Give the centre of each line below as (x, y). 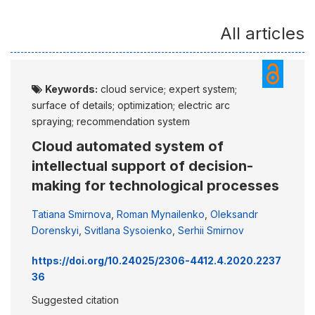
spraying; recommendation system (111, 121)
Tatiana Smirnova (71, 214)
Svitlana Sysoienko (128, 230)
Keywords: (71, 89)
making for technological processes (155, 186)
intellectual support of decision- (142, 166)
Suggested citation (75, 300)
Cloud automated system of (128, 146)
